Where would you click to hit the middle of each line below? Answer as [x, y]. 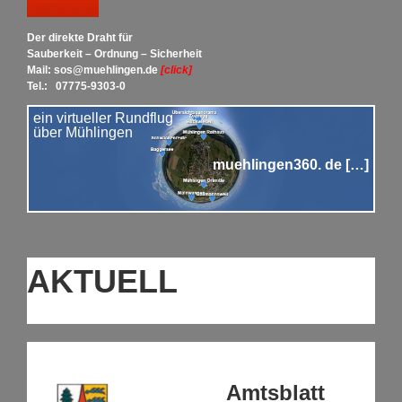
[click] [176, 70]
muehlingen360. [267, 165]
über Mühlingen [83, 133]
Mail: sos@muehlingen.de [92, 70]
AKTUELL [102, 282]
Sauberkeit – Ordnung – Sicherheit [114, 54]
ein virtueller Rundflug [103, 118]
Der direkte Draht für [79, 38]
